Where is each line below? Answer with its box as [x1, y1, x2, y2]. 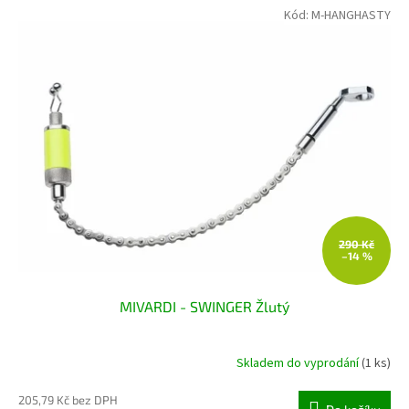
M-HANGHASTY [311, 6, 391, 26]
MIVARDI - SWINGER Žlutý [120, 297, 289, 315]
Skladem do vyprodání [236, 354, 362, 373]
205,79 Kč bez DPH [18, 392, 118, 407]
